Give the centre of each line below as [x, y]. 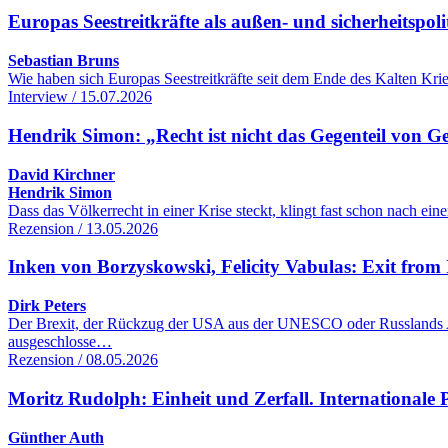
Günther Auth [56, 437]
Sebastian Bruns [63, 61]
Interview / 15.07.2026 [80, 97]
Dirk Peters [47, 306]
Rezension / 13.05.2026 [83, 228]
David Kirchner [61, 174]
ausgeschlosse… [60, 342]
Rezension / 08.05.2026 [83, 360]
